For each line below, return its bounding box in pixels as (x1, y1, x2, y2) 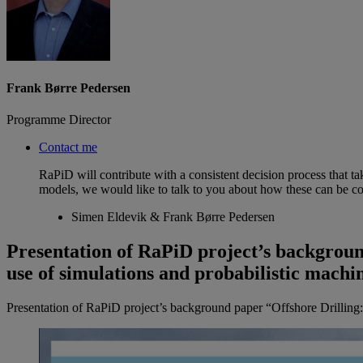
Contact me (39, 140, 97, 155)
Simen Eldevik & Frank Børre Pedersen (71, 210, 275, 224)
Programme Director (6, 113, 111, 127)
